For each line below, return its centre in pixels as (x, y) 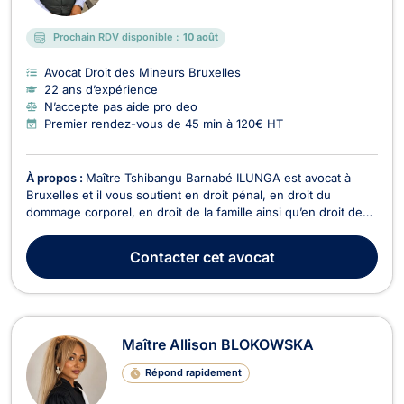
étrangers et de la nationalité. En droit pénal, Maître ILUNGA (193, 229)
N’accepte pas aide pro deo (121, 106)
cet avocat (237, 257)
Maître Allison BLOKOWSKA (218, 344)
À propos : (56, 177)
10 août (201, 37)
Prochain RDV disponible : (116, 37)
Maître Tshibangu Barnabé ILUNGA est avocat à (218, 177)
